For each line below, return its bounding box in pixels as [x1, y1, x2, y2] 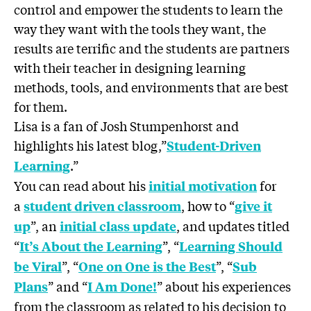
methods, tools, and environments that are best [14, 78, 289, 96]
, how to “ [181, 196, 235, 215]
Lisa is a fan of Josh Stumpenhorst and [14, 117, 239, 135]
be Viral [14, 258, 62, 275]
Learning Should [179, 237, 283, 255]
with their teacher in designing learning [14, 58, 246, 76]
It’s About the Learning [19, 237, 162, 255]
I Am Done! [87, 278, 157, 295]
